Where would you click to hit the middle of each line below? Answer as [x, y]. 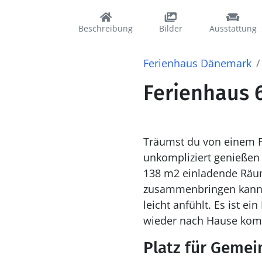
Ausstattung [233, 28]
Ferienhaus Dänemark [197, 63]
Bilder [171, 28]
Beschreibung [106, 28]
